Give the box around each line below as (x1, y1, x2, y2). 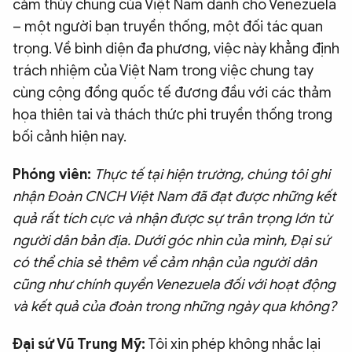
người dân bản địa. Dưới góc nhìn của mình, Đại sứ (13, 231, 330, 249)
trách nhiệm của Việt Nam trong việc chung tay (13, 61, 313, 79)
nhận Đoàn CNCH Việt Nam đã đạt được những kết (13, 187, 336, 205)
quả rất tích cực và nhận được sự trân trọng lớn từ (13, 209, 332, 227)
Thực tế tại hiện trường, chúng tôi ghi (94, 165, 330, 183)
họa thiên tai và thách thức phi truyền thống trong (13, 105, 332, 123)
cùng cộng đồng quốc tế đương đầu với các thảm (13, 83, 332, 101)
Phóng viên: (13, 165, 91, 183)
